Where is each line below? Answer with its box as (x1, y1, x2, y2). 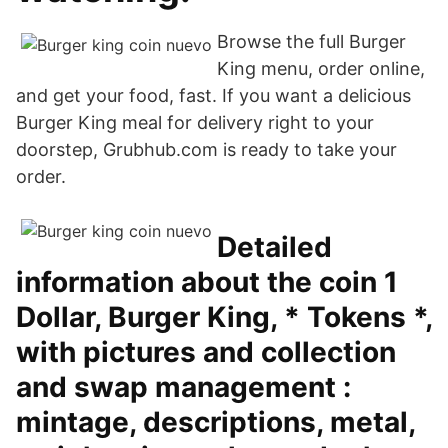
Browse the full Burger (217, 31, 406, 52)
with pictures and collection (16, 335, 396, 369)
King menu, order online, (217, 58, 425, 79)
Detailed (217, 230, 332, 264)
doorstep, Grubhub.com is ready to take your (16, 139, 397, 160)
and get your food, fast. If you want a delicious (16, 85, 411, 106)
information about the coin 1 (16, 265, 398, 299)
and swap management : (16, 370, 351, 404)
